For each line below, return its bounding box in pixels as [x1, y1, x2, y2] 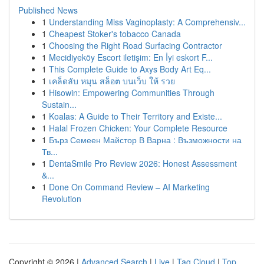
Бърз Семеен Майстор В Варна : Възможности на [49, 134, 242, 146]
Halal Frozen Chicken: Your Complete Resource [49, 122, 227, 134]
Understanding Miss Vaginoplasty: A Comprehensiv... [49, 16, 246, 28]
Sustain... [42, 98, 77, 110]
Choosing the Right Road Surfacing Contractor [49, 39, 222, 51]
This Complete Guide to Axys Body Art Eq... [49, 63, 211, 75]
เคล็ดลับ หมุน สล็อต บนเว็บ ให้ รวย [49, 75, 175, 87]
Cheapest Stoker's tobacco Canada [49, 28, 181, 39]
